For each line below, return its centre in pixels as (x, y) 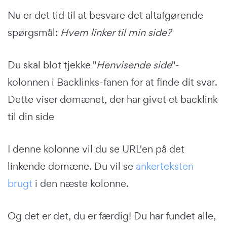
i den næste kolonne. (81, 183)
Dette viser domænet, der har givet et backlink (113, 99)
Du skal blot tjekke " (52, 65)
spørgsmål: (34, 32)
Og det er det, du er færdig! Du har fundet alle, (112, 216)
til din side (31, 116)
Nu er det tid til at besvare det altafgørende (105, 15)
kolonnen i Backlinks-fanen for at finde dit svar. (112, 82)
